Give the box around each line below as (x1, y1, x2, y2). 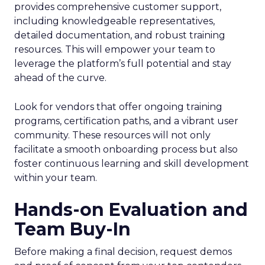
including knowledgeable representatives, (14, 15, 215, 27)
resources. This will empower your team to (14, 44, 215, 55)
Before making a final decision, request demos (14, 246, 232, 257)
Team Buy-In (14, 218, 131, 240)
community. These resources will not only (14, 130, 211, 141)
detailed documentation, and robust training (14, 30, 225, 41)
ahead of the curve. (14, 72, 106, 83)
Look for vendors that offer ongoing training (14, 101, 222, 112)
